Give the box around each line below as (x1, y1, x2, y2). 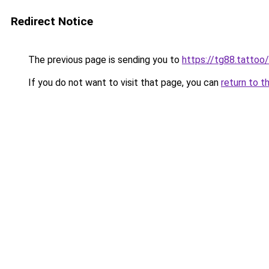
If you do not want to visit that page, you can (26, 77, 221, 88)
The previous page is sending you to (26, 54, 182, 65)
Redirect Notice (11, 14, 93, 28)
